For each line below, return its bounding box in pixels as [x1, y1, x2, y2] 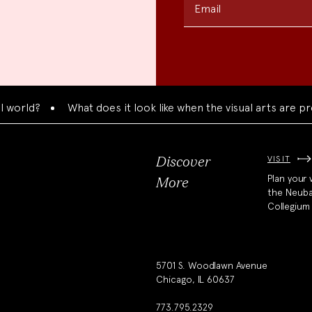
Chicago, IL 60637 [156, 274, 235, 286]
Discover [156, 155, 210, 169]
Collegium [267, 201, 310, 212]
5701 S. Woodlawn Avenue [156, 260, 267, 272]
